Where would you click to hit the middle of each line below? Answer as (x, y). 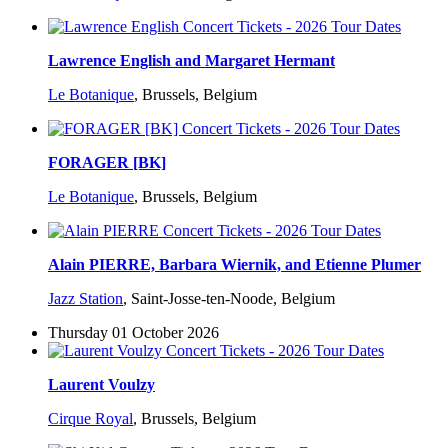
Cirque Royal (90, 419)
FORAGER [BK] (107, 163)
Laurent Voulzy (101, 385)
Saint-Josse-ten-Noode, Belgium (233, 299)
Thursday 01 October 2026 (133, 333)
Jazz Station (85, 299)
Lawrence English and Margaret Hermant (191, 61)
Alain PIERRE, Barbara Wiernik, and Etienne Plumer (234, 265)
